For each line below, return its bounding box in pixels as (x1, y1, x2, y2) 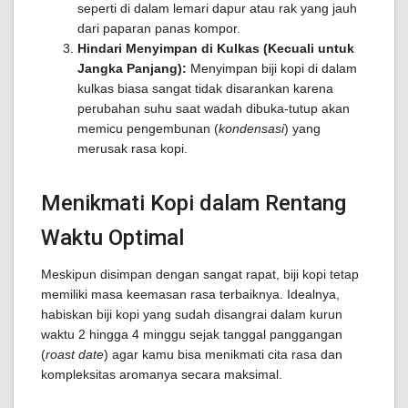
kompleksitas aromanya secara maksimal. (41, 367, 282, 382)
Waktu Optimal (41, 225, 184, 250)
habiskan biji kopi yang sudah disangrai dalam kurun (41, 307, 342, 321)
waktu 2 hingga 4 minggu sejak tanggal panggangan (41, 327, 342, 342)
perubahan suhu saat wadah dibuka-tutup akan (77, 101, 350, 116)
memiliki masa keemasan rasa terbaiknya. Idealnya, (41, 287, 340, 301)
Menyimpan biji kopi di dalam (187, 61, 357, 76)
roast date (46, 347, 104, 362)
